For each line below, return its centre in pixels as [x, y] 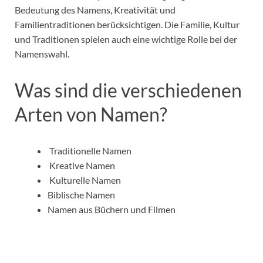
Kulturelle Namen [84, 180]
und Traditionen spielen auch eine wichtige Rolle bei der [126, 39]
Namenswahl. [43, 54]
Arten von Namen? [91, 114]
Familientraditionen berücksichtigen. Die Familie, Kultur [127, 25]
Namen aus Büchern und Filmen [112, 209]
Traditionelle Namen [90, 150]
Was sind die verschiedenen [128, 90]
